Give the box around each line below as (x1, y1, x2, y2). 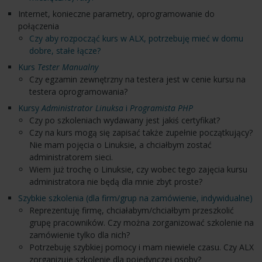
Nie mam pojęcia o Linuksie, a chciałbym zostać (29, 139, 212, 150)
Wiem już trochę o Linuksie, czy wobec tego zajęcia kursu (29, 164, 247, 175)
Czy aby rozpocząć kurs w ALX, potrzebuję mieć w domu (29, 33, 243, 44)
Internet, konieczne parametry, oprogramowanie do (18, 8, 215, 19)
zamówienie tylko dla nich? (29, 229, 130, 240)
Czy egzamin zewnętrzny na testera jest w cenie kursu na (29, 74, 246, 85)
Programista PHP (129, 102, 193, 113)
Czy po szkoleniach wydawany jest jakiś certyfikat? (29, 115, 220, 126)
